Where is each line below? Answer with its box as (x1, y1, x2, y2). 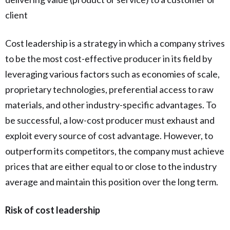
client (5, 9, 28, 21)
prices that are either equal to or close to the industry (5, 160, 217, 172)
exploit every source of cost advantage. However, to (5, 129, 213, 141)
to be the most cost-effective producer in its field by (5, 52, 212, 64)
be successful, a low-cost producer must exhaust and (5, 114, 215, 126)
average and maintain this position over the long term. (5, 176, 218, 187)
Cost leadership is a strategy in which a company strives (5, 37, 225, 49)
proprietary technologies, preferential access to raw (5, 83, 214, 95)
